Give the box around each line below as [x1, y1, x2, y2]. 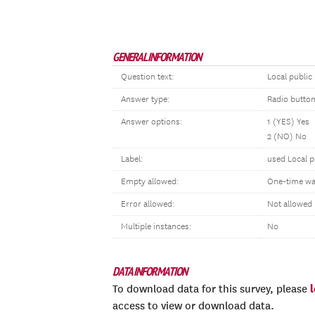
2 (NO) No [267, 131, 307, 142]
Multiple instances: [121, 221, 191, 232]
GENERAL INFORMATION [112, 49, 201, 65]
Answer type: [121, 94, 169, 105]
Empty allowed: [121, 176, 179, 187]
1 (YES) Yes [267, 117, 309, 127]
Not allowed [267, 199, 312, 210]
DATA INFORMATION [112, 264, 187, 279]
